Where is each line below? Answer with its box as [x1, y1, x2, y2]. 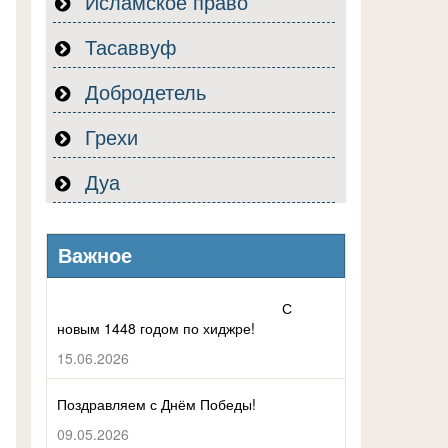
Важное [58, 245, 132, 267]
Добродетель [79, 77, 206, 106]
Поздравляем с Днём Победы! [57, 394, 256, 414]
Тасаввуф [79, 32, 176, 61]
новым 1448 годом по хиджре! [57, 318, 255, 338]
